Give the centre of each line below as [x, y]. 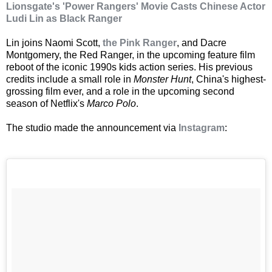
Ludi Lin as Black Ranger [64, 18]
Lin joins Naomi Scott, [54, 42]
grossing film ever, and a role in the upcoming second [120, 91]
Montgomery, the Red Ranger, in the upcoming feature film [131, 55]
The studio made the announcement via [92, 127]
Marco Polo [111, 103]
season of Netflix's [46, 103]
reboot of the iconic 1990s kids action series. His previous [129, 67]
